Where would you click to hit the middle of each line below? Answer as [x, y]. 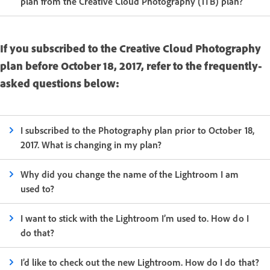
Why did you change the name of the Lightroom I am [130, 174]
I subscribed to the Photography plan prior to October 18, [137, 130]
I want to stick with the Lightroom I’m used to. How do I [135, 218]
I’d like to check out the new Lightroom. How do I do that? [140, 262]
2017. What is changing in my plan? [91, 145]
